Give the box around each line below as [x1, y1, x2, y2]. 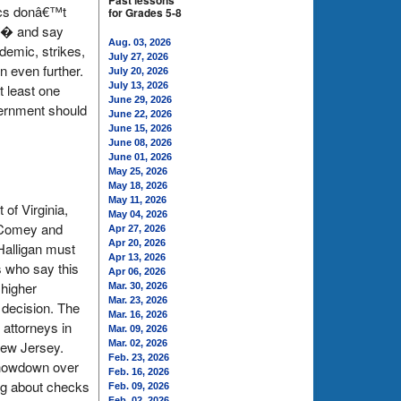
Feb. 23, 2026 [108, 352, 169, 363]
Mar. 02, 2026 [108, 337, 167, 348]
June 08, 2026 [108, 137, 172, 148]
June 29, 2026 [108, 94, 172, 105]
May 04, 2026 [108, 209, 167, 219]
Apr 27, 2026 [108, 223, 166, 234]
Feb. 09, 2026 [108, 380, 169, 391]
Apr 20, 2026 [108, 237, 166, 248]
